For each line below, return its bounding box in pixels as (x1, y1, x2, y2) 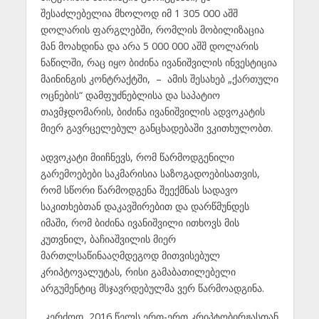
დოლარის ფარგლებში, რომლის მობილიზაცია (40, 22, 264, 36)
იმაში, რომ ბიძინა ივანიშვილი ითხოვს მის (40, 215, 239, 229)
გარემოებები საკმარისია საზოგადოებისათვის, (40, 166, 260, 180)
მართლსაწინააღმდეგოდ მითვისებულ (40, 248, 220, 262)
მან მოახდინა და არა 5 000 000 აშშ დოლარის (40, 38, 258, 53)
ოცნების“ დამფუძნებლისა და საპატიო (40, 88, 220, 102)
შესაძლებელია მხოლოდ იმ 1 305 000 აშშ (40, 6, 238, 20)
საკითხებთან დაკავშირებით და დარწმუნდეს (40, 199, 249, 213)
